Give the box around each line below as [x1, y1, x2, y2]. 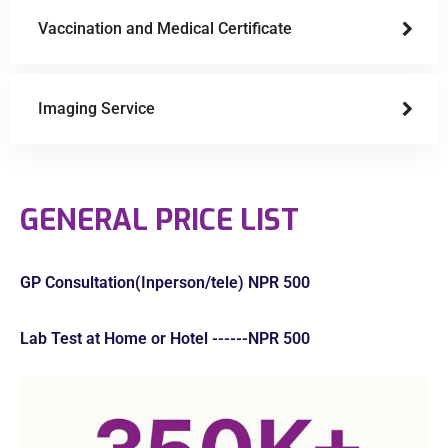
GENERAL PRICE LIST [20, 200, 299, 239]
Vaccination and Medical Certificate [38, 18, 292, 38]
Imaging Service [38, 98, 155, 118]
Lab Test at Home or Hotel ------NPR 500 [20, 328, 310, 348]
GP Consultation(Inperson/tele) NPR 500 [20, 272, 310, 292]
